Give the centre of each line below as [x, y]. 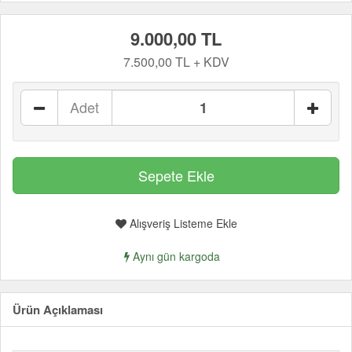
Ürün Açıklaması [58, 310]
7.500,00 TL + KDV [176, 62]
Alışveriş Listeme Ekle [181, 223]
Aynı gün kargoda [175, 256]
